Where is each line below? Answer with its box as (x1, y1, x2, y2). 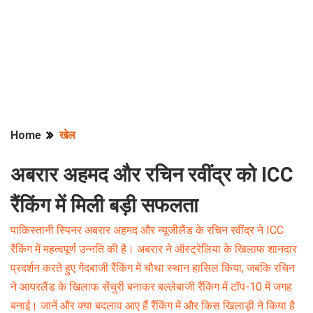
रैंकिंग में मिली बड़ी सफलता (10, 194, 198, 217)
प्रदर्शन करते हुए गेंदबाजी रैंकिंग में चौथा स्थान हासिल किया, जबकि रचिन (10, 261, 295, 275)
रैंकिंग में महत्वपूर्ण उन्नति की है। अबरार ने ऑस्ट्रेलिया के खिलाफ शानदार (10, 242, 297, 256)
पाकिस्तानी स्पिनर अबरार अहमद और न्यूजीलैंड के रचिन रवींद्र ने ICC (10, 224, 284, 237)
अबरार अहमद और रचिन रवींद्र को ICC (10, 163, 293, 187)
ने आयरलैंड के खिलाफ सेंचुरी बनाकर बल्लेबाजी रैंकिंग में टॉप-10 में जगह (10, 280, 292, 293)
